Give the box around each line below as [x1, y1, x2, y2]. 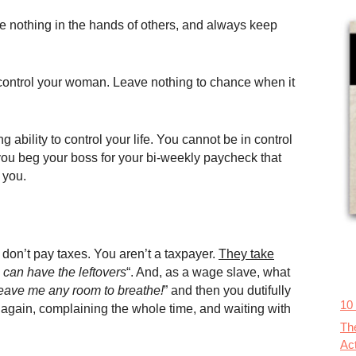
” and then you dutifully [164, 284, 291, 297]
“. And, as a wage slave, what [126, 265, 290, 279]
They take [219, 247, 274, 261]
